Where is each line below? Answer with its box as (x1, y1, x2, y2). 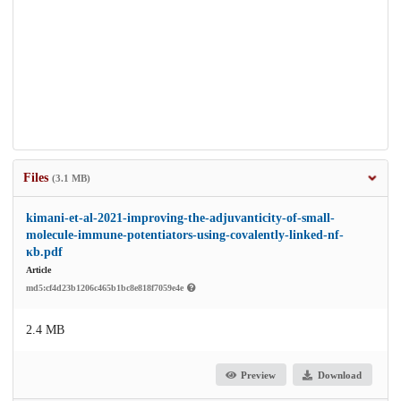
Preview (241, 369, 277, 380)
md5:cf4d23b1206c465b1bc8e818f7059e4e (26, 283, 186, 294)
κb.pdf (26, 245, 63, 260)
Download (317, 369, 362, 380)
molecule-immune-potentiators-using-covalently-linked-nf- (26, 228, 344, 243)
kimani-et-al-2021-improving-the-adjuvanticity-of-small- (26, 211, 335, 226)
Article (26, 265, 51, 276)
